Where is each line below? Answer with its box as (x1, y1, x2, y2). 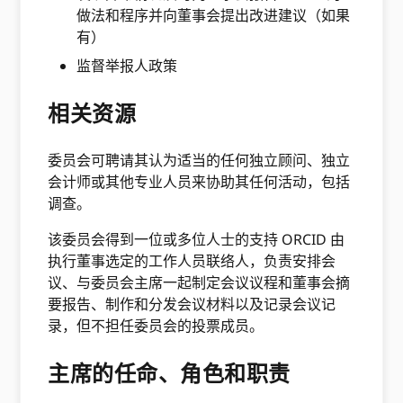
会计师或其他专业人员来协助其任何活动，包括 (48, 172, 351, 192)
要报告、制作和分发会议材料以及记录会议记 (48, 294, 336, 314)
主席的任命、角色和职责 (48, 358, 291, 388)
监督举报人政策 (76, 56, 182, 76)
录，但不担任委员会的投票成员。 (48, 316, 264, 336)
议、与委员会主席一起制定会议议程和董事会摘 (48, 273, 351, 292)
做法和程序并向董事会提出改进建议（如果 (76, 5, 351, 25)
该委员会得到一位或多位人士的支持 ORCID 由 (48, 229, 345, 249)
